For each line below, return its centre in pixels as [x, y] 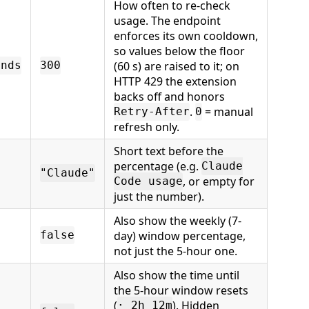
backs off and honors [169, 96]
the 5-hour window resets [181, 290]
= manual [228, 111]
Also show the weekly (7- [178, 220]
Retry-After [152, 112]
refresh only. [147, 127]
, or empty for [219, 181]
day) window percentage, [180, 236]
